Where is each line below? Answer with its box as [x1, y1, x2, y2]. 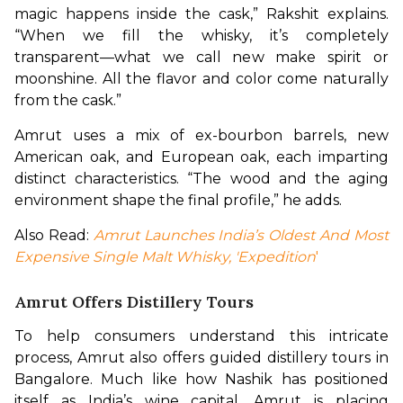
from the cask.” [14, 91, 121, 109]
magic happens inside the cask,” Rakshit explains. [14, 4, 389, 22]
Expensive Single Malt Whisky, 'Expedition [14, 247, 316, 265]
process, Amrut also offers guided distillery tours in [14, 348, 389, 366]
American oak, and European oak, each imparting [14, 148, 389, 166]
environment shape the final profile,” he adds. [14, 191, 342, 209]
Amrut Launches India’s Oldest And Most [93, 226, 390, 244]
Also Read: [14, 226, 94, 244]
